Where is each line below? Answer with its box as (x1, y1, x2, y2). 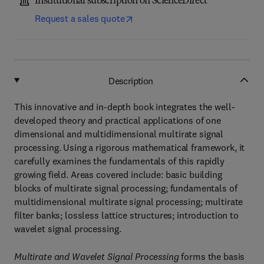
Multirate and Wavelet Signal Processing (14, 250, 179, 262)
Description (108, 74, 153, 87)
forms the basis (179, 250, 245, 262)
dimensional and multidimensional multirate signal (14, 128, 224, 140)
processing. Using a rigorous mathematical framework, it (14, 141, 245, 153)
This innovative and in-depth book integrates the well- (14, 101, 235, 113)
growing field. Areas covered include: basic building (14, 169, 222, 180)
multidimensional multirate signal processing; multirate (14, 196, 243, 207)
